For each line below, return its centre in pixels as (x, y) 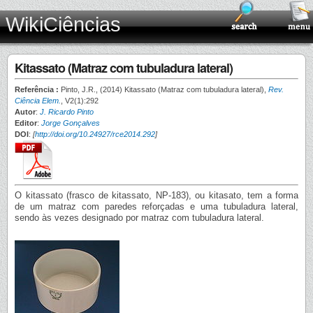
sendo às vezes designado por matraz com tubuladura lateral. (139, 218)
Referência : (38, 89)
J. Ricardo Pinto (67, 112)
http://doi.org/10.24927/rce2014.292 (95, 134)
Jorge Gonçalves (71, 123)
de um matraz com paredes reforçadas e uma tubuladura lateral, (156, 206)
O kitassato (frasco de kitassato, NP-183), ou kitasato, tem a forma (156, 195)
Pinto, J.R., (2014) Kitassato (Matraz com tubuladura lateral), (165, 89)
